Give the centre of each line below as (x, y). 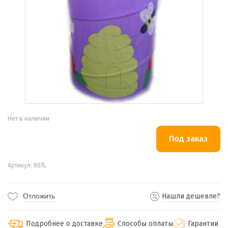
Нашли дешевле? (191, 196)
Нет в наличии (28, 119)
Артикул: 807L (27, 165)
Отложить (39, 196)
